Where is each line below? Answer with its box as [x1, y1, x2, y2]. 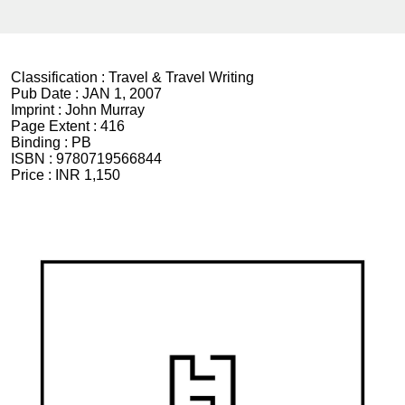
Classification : [11, 70, 108, 85]
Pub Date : [11, 86, 82, 101]
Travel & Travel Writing [108, 70, 254, 85]
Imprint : [11, 102, 65, 118]
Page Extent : [11, 118, 100, 134]
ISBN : [11, 151, 56, 166]
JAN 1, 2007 [82, 86, 162, 101]
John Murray [65, 102, 145, 118]
